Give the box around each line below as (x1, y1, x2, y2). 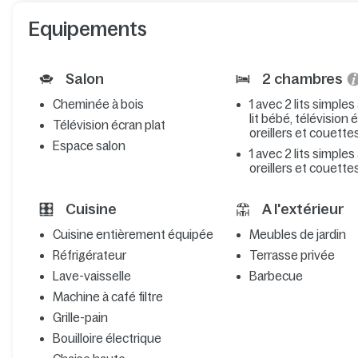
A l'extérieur (259, 201, 344, 218)
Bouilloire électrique (52, 331, 161, 345)
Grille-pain (52, 310, 108, 324)
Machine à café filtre (52, 289, 163, 304)
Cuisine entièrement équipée (52, 227, 213, 241)
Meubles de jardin (249, 227, 347, 241)
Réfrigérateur (52, 248, 126, 262)
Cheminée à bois (52, 97, 144, 111)
